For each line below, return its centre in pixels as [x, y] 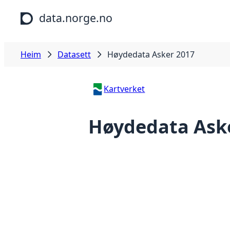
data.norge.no [76, 18]
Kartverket [124, 89]
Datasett [74, 54]
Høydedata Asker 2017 [151, 54]
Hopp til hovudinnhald [47, 10]
